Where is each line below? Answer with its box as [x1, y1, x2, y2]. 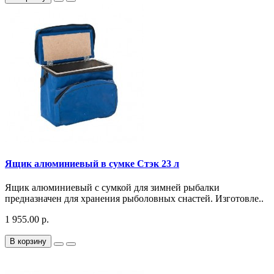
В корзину [10, 237, 46, 246]
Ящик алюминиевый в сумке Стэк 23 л [5, 158, 179, 169]
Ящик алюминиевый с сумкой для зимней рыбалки [5, 182, 220, 193]
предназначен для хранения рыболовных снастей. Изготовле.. [5, 193, 264, 204]
